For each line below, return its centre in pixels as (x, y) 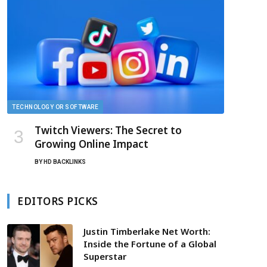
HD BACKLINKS (65, 162)
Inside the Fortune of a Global (150, 244)
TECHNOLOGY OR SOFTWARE (55, 107)
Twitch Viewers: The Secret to (108, 131)
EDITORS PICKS (58, 201)
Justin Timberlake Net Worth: (147, 232)
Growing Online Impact (91, 144)
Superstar (105, 257)
